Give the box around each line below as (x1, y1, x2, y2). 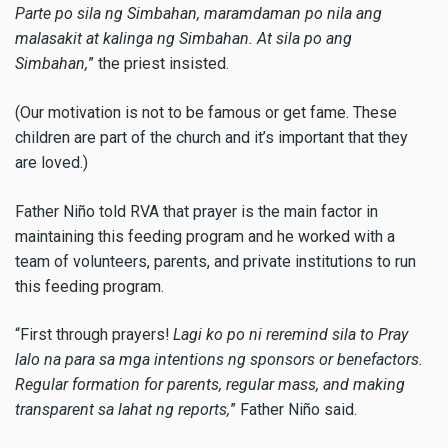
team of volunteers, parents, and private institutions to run (15, 251, 416, 271)
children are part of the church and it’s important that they (15, 127, 408, 147)
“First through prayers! (15, 325, 173, 345)
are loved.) (15, 152, 88, 172)
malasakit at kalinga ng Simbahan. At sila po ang (15, 29, 352, 49)
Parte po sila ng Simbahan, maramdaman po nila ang (15, 4, 382, 24)
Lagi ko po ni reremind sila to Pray (173, 325, 408, 345)
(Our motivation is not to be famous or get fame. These (15, 102, 397, 122)
